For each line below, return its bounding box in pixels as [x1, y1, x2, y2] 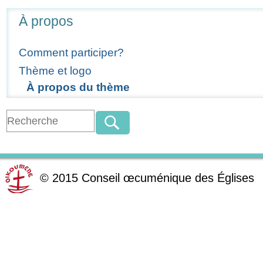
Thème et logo [19, 64, 92, 77]
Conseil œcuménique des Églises [82, 171, 254, 184]
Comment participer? [19, 46, 124, 59]
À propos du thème [26, 80, 130, 93]
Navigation [6, 8, 47, 19]
